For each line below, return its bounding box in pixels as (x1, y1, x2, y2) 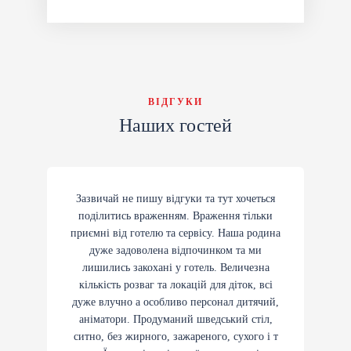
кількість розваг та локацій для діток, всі (78, 279, 273, 291)
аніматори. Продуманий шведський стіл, (78, 313, 273, 326)
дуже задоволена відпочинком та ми (89, 244, 262, 257)
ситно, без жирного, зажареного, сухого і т (73, 331, 278, 343)
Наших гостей (119, 115, 232, 136)
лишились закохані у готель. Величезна (81, 262, 270, 274)
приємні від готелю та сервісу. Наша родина (71, 227, 280, 240)
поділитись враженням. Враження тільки (78, 210, 273, 223)
